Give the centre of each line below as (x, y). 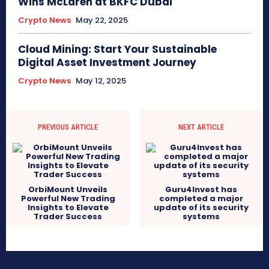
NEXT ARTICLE (201, 127)
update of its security (201, 208)
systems (201, 217)
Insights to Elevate (68, 208)
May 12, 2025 (101, 81)
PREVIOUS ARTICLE (68, 127)
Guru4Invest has (201, 190)
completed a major (201, 199)
